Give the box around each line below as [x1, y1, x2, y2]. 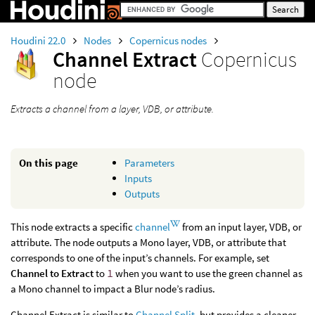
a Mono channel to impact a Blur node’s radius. [11, 282, 215, 295]
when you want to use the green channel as [113, 266, 302, 280]
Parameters [124, 156, 174, 169]
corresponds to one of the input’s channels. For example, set [11, 251, 269, 264]
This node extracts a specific [11, 220, 135, 233]
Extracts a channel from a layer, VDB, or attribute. [11, 102, 214, 115]
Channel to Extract [11, 266, 94, 280]
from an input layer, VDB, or [182, 220, 302, 233]
